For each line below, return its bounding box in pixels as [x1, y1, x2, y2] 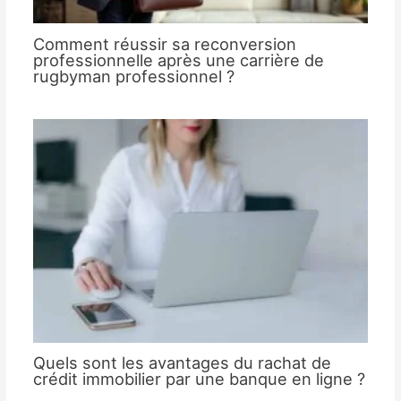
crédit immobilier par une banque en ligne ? [32, 369, 365, 389]
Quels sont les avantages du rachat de [32, 353, 331, 373]
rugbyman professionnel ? [32, 66, 235, 87]
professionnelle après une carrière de [32, 50, 324, 71]
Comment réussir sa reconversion [32, 34, 296, 55]
